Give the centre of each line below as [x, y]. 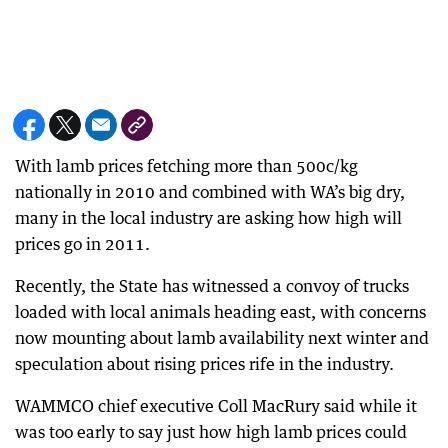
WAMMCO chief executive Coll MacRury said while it [216, 406]
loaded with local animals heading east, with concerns [220, 312]
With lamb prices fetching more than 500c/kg [186, 166]
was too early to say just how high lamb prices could [211, 432]
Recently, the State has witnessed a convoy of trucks [212, 286]
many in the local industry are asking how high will [208, 218]
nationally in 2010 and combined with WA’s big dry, [210, 192]
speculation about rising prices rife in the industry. [204, 364]
